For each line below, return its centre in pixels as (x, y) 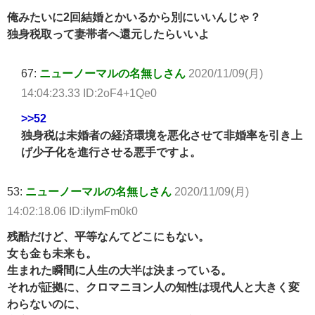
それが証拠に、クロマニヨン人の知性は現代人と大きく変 (153, 287)
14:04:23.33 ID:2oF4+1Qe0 (89, 93)
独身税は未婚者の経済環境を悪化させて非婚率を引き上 (162, 135)
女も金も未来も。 (52, 253)
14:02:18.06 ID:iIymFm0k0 (72, 211)
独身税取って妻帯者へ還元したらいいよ (108, 34)
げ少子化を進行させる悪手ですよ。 (111, 152)
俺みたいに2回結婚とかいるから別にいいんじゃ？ (134, 17)
